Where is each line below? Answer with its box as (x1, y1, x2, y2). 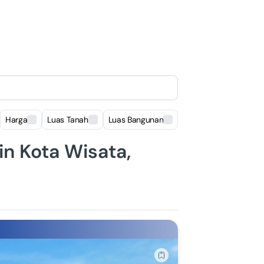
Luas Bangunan (108, 114, 164, 125)
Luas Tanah (47, 114, 88, 125)
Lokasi (183, 114, 206, 125)
